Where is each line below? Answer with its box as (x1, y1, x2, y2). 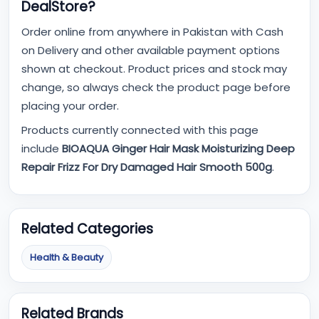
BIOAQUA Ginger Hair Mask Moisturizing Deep (62, 141, 295, 157)
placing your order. (21, 98, 119, 114)
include (21, 141, 62, 157)
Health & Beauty (30, 251, 103, 265)
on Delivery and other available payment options (21, 43, 280, 58)
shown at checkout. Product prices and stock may (21, 61, 287, 77)
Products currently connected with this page (21, 122, 258, 138)
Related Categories (21, 219, 153, 239)
